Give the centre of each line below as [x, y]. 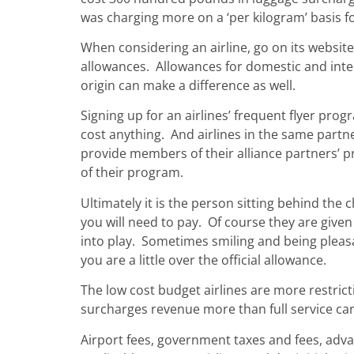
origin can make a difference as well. [188, 85]
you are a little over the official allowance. [203, 260]
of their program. [132, 173]
